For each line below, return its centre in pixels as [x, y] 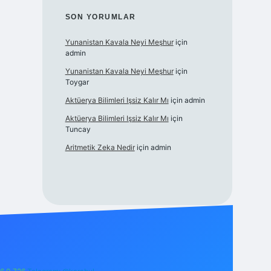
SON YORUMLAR [100, 17]
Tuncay [78, 129]
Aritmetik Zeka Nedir [100, 148]
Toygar [77, 82]
